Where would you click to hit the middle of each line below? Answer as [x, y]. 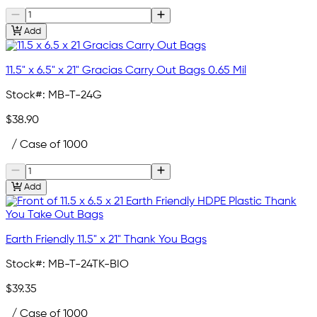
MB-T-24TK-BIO [88, 265]
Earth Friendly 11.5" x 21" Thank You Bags [106, 240]
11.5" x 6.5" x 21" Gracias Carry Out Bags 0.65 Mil [126, 70]
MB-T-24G [75, 95]
